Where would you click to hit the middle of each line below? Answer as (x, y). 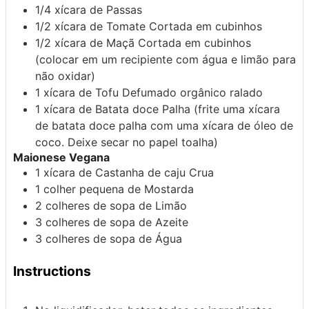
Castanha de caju (140, 172)
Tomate (126, 26)
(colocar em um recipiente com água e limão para (166, 59)
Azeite (172, 222)
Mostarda (169, 189)
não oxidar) (65, 76)
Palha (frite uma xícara (221, 109)
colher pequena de (94, 189)
